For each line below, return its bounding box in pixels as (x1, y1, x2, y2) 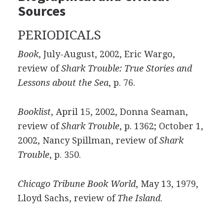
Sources (17, 2, 66, 20)
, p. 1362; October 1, (119, 121, 203, 131)
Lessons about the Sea (17, 77, 109, 88)
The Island (117, 193, 160, 203)
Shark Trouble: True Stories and (61, 63, 192, 74)
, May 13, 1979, (135, 179, 198, 189)
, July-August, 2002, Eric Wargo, (38, 49, 175, 59)
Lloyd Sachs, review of (17, 193, 117, 203)
